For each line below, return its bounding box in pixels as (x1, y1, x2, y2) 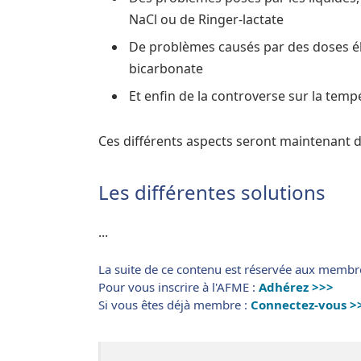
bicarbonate (129, 60, 203, 78)
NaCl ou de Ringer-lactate (129, 10, 284, 29)
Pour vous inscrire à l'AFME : (98, 278, 259, 295)
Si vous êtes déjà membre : (98, 296, 251, 313)
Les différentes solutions (98, 179, 326, 206)
